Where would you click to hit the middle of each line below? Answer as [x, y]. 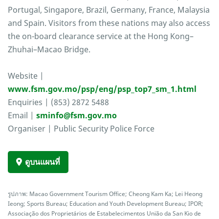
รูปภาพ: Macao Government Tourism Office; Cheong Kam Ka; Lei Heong [105, 194]
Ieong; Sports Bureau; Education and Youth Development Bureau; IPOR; [106, 204]
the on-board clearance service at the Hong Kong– [101, 36]
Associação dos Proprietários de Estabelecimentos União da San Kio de [104, 213]
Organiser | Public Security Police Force [81, 129]
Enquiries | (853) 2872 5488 [58, 102]
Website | [26, 76]
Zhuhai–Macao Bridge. [49, 50]
